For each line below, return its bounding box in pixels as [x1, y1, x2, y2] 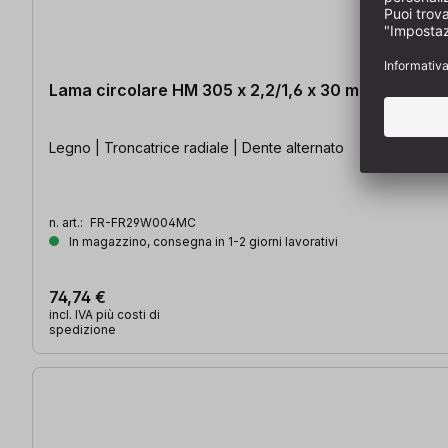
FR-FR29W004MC [90, 214, 196, 230]
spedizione [49, 321, 116, 337]
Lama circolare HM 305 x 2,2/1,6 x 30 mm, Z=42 [49, 79, 425, 100]
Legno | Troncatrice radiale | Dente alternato [49, 138, 344, 156]
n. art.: [49, 214, 86, 230]
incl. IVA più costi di [49, 306, 160, 322]
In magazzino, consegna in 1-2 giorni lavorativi [66, 233, 338, 249]
